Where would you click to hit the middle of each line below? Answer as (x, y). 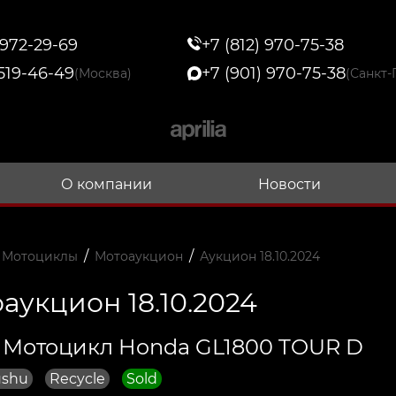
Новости (289, 184)
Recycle (77, 378)
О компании (107, 184)
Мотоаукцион (138, 256)
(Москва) (103, 74)
